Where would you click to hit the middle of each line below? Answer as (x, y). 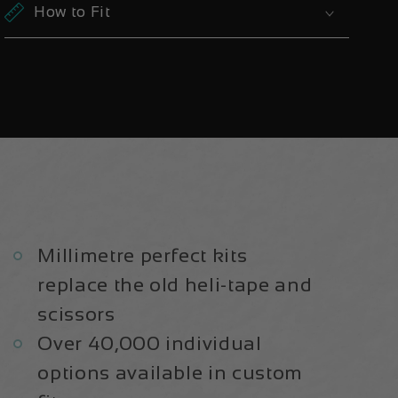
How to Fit (72, 12)
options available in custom (171, 372)
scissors (76, 314)
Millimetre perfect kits (143, 255)
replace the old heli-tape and (175, 284)
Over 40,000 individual (150, 343)
